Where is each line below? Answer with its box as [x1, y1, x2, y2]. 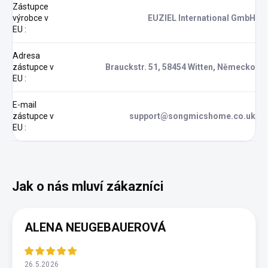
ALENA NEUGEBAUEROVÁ [25, 220, 166, 235]
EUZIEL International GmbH [148, 13, 255, 23]
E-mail [13, 100, 36, 110]
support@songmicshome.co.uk [129, 111, 255, 121]
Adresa [13, 51, 40, 61]
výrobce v [13, 13, 48, 23]
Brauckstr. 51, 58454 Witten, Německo [105, 62, 255, 72]
